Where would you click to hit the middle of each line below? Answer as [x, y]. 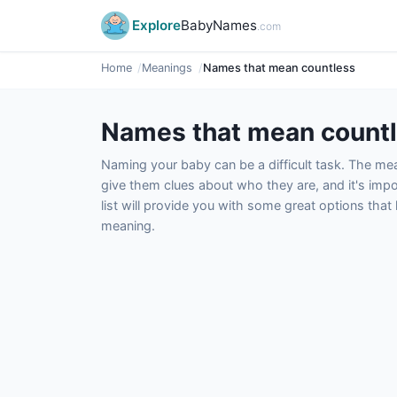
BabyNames [219, 25]
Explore [156, 25]
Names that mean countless [279, 68]
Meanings [167, 68]
